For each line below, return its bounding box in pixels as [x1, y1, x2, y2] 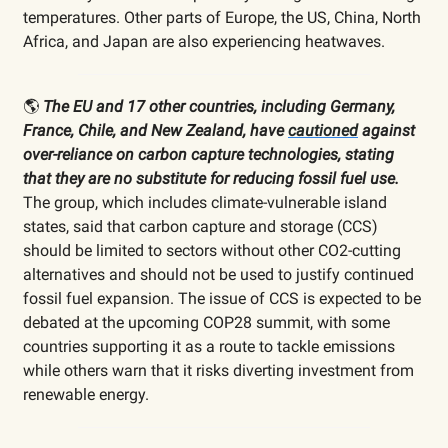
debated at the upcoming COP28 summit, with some [23, 312, 390, 332]
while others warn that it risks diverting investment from [23, 360, 414, 380]
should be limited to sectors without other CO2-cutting [23, 240, 401, 260]
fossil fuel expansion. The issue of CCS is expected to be [23, 288, 421, 308]
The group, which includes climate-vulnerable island [23, 192, 387, 212]
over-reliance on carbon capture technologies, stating [23, 144, 394, 164]
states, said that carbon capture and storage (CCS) [23, 216, 378, 236]
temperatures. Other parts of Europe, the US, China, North [23, 7, 421, 27]
